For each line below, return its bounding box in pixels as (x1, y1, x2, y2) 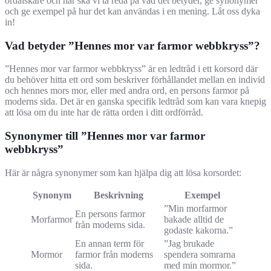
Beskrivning (93, 189, 143, 200)
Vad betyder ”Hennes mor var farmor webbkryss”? (5, 39, 260, 52)
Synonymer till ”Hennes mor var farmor (5, 129, 205, 143)
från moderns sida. (75, 219, 145, 230)
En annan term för (75, 238, 144, 249)
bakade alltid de (164, 214, 224, 224)
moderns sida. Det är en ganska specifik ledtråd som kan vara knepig (5, 96, 266, 107)
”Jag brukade (164, 238, 214, 249)
